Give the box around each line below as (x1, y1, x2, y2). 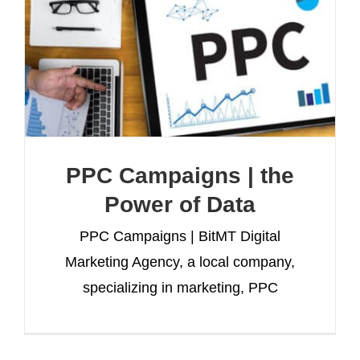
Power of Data (104, 191, 256, 217)
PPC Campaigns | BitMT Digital (80, 227, 280, 244)
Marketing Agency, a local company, (65, 253, 295, 270)
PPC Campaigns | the (66, 162, 294, 188)
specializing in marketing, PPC (82, 279, 278, 296)
